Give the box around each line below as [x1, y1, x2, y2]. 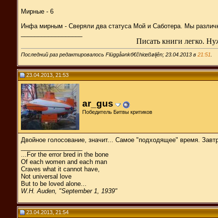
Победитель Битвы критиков [82, 109, 152, 115]
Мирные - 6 [21, 7, 54, 15]
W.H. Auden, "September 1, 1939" [21, 187, 117, 195]
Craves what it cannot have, [21, 165, 100, 173]
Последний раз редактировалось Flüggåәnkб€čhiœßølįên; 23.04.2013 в [21, 51, 198, 57]
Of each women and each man [21, 158, 107, 165]
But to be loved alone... [21, 180, 87, 187]
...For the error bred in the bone [21, 150, 109, 158]
